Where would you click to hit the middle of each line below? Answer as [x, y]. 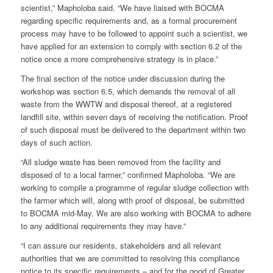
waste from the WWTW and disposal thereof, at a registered [126, 104]
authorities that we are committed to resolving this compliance [130, 258]
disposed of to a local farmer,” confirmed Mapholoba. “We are [128, 174]
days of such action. [56, 142]
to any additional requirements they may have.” [103, 225]
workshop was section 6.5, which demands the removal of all [128, 91]
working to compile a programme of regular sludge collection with [134, 187]
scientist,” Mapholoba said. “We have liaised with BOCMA [122, 7]
